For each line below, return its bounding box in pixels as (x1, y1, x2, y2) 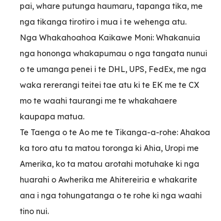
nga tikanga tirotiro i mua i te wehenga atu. (20, 16, 186, 27)
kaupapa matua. (20, 111, 84, 121)
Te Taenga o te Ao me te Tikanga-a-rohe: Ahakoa (20, 127, 210, 137)
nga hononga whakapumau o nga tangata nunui (20, 48, 207, 58)
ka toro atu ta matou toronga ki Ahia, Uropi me (20, 143, 199, 153)
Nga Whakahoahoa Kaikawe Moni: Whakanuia (20, 32, 200, 42)
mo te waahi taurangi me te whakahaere (20, 95, 177, 106)
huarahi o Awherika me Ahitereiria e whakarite (20, 174, 197, 184)
